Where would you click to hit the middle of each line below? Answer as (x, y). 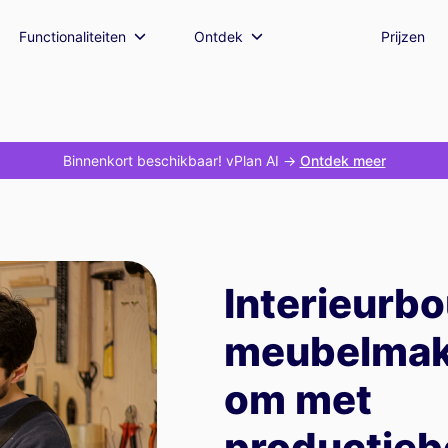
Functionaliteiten (72, 36)
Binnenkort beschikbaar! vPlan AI (170, 160)
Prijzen (403, 36)
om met (298, 399)
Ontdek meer (342, 160)
